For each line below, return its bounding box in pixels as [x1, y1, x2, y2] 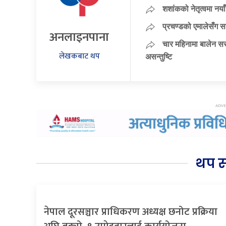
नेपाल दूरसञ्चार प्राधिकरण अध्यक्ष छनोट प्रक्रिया [44, 203, 217, 221]
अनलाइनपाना [49, 27, 109, 48]
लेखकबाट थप [59, 49, 100, 64]
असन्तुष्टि [145, 51, 172, 62]
